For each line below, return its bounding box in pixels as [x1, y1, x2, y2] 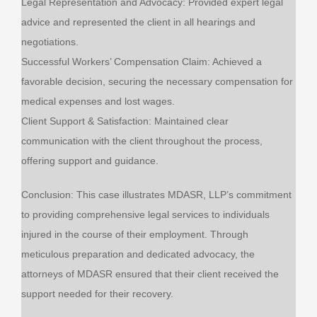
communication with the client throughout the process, [21, 135, 263, 147]
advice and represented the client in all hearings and [21, 16, 255, 28]
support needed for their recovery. [21, 288, 173, 300]
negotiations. [21, 36, 79, 48]
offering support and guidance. [21, 155, 158, 167]
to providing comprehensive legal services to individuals [21, 209, 270, 221]
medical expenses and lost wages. [21, 96, 175, 108]
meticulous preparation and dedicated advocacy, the [21, 248, 255, 260]
